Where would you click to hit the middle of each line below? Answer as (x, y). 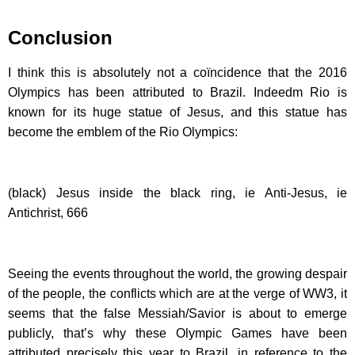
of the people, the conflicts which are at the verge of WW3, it (177, 293)
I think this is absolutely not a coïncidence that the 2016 (177, 72)
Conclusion (60, 37)
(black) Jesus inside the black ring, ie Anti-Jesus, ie (177, 193)
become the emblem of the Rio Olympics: (123, 132)
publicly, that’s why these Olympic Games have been (177, 333)
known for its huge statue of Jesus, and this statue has (177, 112)
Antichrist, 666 (48, 212)
